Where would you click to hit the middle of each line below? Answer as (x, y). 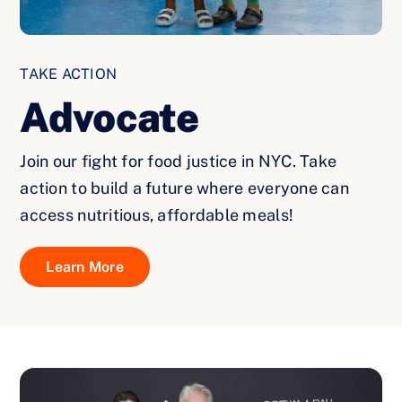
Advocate (109, 118)
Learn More (85, 267)
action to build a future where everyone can (184, 188)
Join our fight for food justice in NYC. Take (179, 162)
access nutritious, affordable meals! (157, 215)
